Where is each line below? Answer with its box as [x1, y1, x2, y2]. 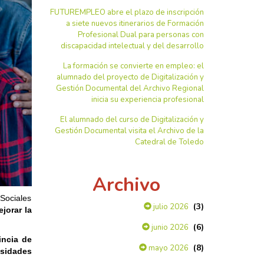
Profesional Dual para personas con [78, 29, 204, 40]
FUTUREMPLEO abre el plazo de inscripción [50, 7, 204, 18]
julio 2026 [151, 202, 189, 212]
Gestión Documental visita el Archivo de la [55, 126, 204, 136]
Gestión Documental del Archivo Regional [56, 83, 204, 94]
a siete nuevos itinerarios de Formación [66, 18, 204, 29]
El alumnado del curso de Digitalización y [60, 114, 204, 125]
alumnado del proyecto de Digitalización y [57, 72, 204, 82]
